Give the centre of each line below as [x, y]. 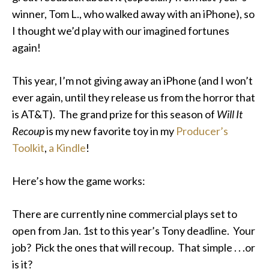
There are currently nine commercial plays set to [125, 214]
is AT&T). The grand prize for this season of [114, 114]
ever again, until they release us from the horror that [134, 97]
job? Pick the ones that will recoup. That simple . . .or [134, 247]
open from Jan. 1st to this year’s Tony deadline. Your [134, 231]
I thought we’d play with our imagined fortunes [121, 31]
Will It [230, 114]
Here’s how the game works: [79, 181]
